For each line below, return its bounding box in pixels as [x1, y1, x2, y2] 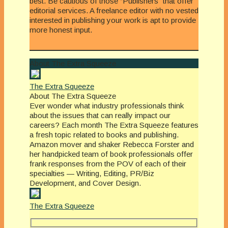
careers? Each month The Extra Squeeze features [30, 120, 198, 129]
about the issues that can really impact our [30, 110, 170, 120]
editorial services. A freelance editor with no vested [30, 6, 198, 15]
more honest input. [30, 25, 92, 34]
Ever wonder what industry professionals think [30, 101, 184, 110]
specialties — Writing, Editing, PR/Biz [30, 168, 154, 178]
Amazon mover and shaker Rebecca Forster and [30, 139, 194, 149]
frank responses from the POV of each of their [30, 159, 186, 168]
